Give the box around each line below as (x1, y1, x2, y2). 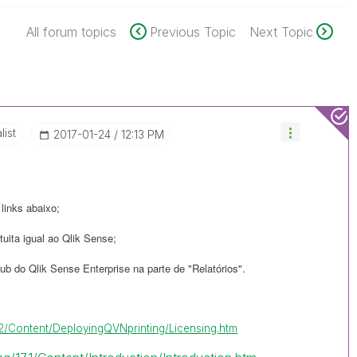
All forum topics (25, 24, 116, 40)
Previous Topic (149, 24, 236, 40)
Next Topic (249, 24, 313, 40)
